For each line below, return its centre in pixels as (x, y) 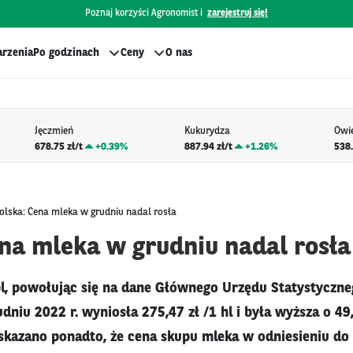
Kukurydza (207, 132)
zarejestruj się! (238, 13)
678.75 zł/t (58, 147)
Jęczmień (54, 132)
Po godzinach (66, 53)
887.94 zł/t (208, 147)
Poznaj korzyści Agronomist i (144, 13)
